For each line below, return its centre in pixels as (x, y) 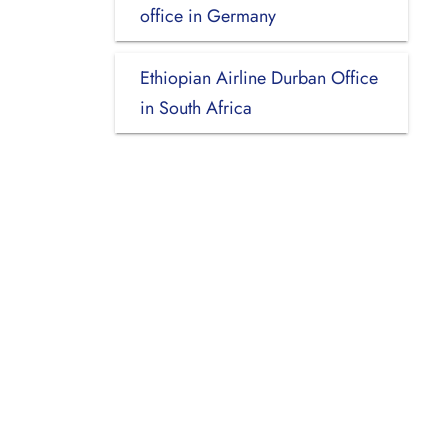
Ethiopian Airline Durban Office (258, 77)
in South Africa (195, 107)
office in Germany (207, 15)
